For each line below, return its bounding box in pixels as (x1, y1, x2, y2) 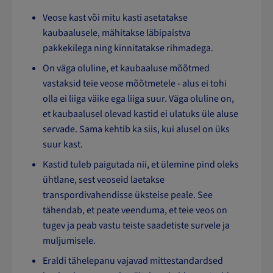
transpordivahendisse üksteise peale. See (43, 188, 213, 202)
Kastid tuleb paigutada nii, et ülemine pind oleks (43, 158, 239, 172)
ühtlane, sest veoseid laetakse (43, 173, 165, 187)
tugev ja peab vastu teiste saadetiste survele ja (43, 219, 230, 233)
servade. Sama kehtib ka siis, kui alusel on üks (43, 122, 230, 136)
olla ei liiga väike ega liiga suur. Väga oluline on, (43, 92, 234, 106)
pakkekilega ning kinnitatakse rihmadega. (43, 41, 213, 55)
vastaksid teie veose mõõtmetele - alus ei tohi (43, 77, 227, 91)
